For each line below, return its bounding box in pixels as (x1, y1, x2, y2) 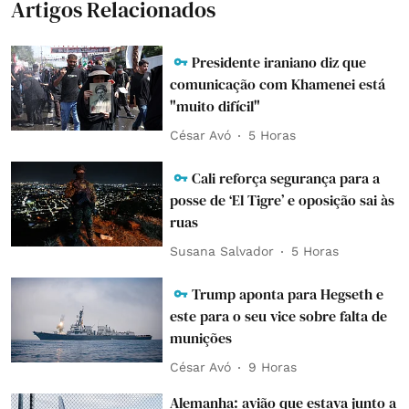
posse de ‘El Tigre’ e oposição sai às (170, 189, 395, 210)
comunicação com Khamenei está (170, 73, 386, 94)
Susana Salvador (170, 244, 275, 259)
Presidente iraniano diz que (192, 51, 367, 72)
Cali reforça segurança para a (192, 167, 381, 188)
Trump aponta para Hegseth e (192, 283, 384, 304)
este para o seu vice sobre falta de (170, 305, 388, 326)
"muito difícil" (170, 95, 261, 116)
